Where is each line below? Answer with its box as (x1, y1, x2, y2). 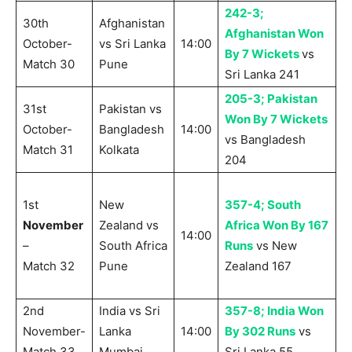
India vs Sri (99, 303, 160, 319)
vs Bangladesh (225, 132, 306, 148)
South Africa (99, 238, 167, 254)
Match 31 (23, 142, 73, 158)
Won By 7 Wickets (225, 112, 328, 127)
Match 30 (23, 57, 75, 72)
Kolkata (99, 142, 139, 158)
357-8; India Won (225, 303, 324, 319)
